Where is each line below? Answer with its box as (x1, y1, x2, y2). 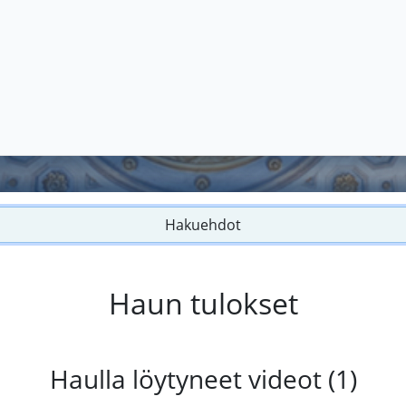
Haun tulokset (108, 284, 298, 324)
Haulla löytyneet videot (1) (49, 362, 357, 397)
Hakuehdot (165, 215, 241, 236)
